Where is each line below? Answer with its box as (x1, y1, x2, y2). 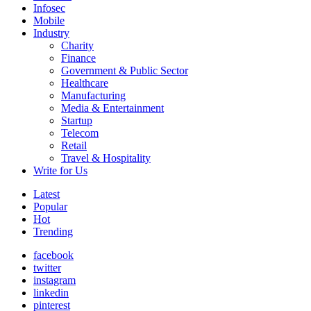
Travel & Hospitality (61, 152, 151, 165)
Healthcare (61, 77, 108, 90)
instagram (33, 274, 76, 287)
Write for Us (33, 165, 87, 177)
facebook (33, 249, 74, 262)
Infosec (33, 2, 65, 15)
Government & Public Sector (61, 65, 188, 77)
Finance (61, 52, 96, 65)
